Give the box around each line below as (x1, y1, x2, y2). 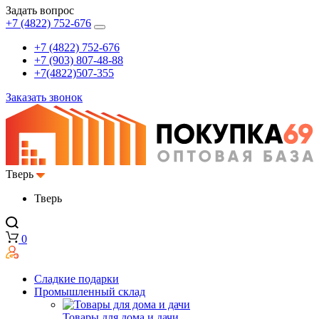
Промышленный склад (34, 286, 145, 298)
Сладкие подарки (34, 273, 119, 286)
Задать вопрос (6, 4, 74, 16)
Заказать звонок (6, 90, 83, 103)
